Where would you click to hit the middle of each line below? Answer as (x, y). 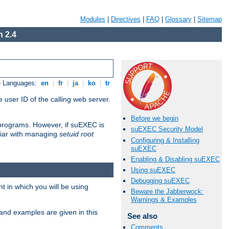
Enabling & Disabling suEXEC (175, 159)
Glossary (178, 19)
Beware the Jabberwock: (167, 192)
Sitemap (210, 19)
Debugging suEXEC (160, 181)
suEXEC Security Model (167, 129)
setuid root (76, 134)
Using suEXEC (153, 170)
